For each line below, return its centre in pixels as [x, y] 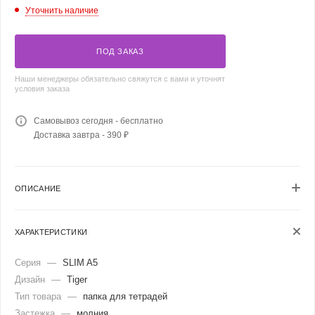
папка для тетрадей [125, 296]
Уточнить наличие [62, 10]
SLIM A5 [80, 262]
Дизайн [31, 279]
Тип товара [39, 296]
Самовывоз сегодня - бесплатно [98, 121]
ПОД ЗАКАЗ [120, 51]
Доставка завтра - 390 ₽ [81, 135]
